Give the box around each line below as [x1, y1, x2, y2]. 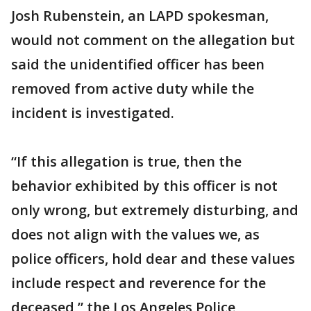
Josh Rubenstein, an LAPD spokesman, [11, 6, 269, 25]
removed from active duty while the [11, 79, 254, 98]
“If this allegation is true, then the [11, 152, 242, 171]
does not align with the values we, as [11, 225, 260, 244]
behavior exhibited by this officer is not [11, 176, 278, 195]
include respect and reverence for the [11, 274, 266, 292]
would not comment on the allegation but [11, 31, 295, 49]
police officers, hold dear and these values [11, 249, 295, 268]
